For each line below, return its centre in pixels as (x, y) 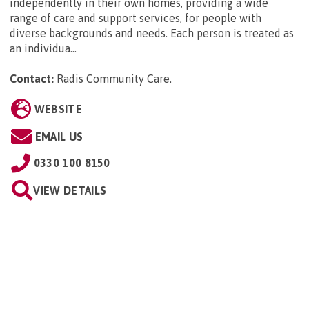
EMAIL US (59, 136)
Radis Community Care (113, 78)
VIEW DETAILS (70, 190)
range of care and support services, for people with (136, 18)
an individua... (43, 48)
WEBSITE (58, 109)
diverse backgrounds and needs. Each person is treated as (152, 33)
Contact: (32, 78)
